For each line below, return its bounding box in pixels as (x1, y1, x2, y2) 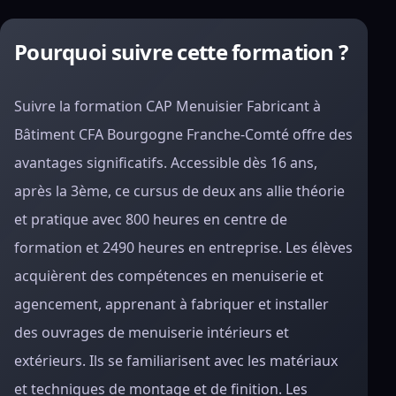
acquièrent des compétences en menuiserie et (14, 266, 324, 286)
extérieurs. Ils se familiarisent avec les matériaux (14, 351, 338, 370)
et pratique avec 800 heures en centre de (14, 209, 287, 229)
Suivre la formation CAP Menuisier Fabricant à (14, 96, 321, 116)
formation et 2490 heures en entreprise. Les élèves (14, 238, 353, 257)
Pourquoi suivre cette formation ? (14, 37, 348, 66)
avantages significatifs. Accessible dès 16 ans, (14, 153, 317, 172)
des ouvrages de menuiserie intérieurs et (14, 323, 289, 342)
